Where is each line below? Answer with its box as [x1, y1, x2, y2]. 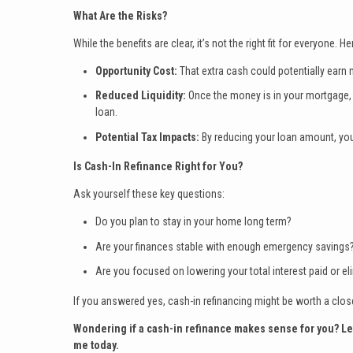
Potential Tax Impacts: [95, 130, 199, 143]
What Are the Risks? [73, 9, 167, 22]
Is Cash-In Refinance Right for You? [73, 160, 243, 173]
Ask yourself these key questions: [73, 188, 225, 201]
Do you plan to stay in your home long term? [95, 215, 292, 229]
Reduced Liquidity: [95, 89, 188, 102]
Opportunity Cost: [95, 64, 180, 77]
